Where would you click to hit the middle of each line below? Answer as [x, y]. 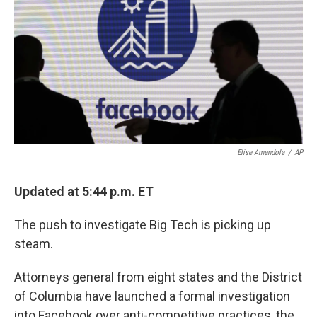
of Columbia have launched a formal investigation [152, 296]
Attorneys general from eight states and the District [158, 277]
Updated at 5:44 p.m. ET [84, 192]
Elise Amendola [261, 153]
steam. [34, 244]
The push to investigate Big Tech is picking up [143, 225]
